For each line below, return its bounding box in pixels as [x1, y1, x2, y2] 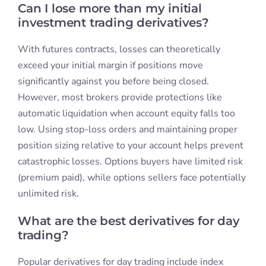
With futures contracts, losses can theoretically [17, 43, 220, 56]
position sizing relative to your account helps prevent [17, 139, 243, 153]
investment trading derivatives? [17, 15, 209, 30]
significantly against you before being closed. [17, 75, 209, 88]
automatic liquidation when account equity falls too [17, 107, 235, 121]
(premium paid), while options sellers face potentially [17, 171, 246, 185]
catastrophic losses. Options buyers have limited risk [17, 155, 243, 169]
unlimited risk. [17, 187, 79, 201]
